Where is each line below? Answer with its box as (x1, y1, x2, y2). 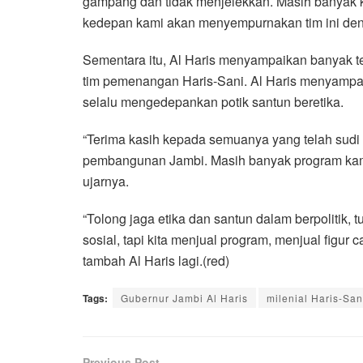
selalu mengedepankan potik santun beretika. (83, 92, 344, 111)
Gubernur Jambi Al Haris (121, 290, 248, 305)
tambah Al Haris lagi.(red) (83, 250, 229, 270)
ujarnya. (83, 171, 129, 190)
